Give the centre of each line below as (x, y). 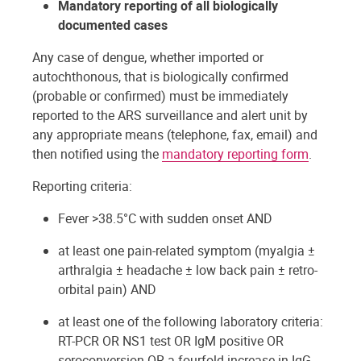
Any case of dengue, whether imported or (148, 57)
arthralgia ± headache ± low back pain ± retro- (188, 270)
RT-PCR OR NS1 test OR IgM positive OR (171, 341)
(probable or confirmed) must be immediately (160, 96)
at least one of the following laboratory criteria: (191, 322)
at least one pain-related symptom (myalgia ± (187, 251)
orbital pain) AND (107, 289)
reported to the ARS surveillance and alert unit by (170, 115)
